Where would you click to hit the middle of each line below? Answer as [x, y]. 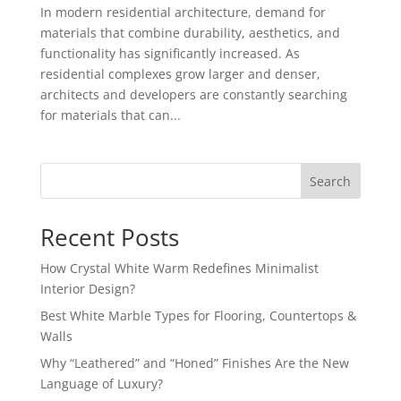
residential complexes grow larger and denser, [180, 74]
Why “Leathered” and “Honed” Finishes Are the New [194, 363]
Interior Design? [87, 289]
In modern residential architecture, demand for [183, 13]
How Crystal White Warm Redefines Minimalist [179, 269]
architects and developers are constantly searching [193, 95]
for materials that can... [110, 115]
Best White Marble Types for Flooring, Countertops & [198, 316]
